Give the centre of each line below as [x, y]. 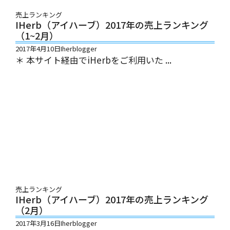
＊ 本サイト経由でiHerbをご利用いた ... [93, 60]
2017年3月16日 [38, 223]
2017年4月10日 [38, 48]
